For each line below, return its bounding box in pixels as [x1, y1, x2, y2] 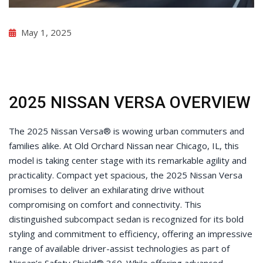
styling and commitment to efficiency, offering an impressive [9, 228, 252, 240]
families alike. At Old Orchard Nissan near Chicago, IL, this [9, 140, 239, 152]
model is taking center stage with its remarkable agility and [9, 154, 247, 167]
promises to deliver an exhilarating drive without [9, 184, 204, 196]
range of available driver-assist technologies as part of [9, 242, 230, 255]
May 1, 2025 [19, 26, 72, 39]
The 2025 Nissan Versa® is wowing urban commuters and [9, 125, 244, 137]
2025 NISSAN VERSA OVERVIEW [9, 93, 251, 113]
